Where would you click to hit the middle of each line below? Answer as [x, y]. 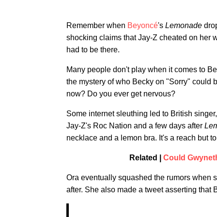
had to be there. [93, 50]
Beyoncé [143, 25]
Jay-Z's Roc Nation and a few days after [135, 126]
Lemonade [184, 25]
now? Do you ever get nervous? [121, 94]
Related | [146, 158]
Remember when [97, 25]
